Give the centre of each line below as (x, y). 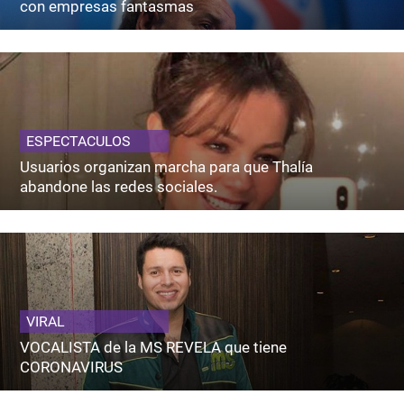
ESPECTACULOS (79, 142)
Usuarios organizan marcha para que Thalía (167, 167)
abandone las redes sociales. (119, 187)
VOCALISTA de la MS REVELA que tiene (154, 348)
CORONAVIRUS (72, 367)
